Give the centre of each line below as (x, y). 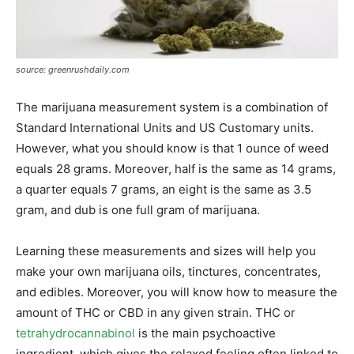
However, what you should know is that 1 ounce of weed (172, 149)
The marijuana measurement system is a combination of (172, 107)
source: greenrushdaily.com (73, 70)
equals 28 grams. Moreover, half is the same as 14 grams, (176, 169)
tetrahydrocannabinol (75, 333)
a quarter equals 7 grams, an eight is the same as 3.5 (164, 190)
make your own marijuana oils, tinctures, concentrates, (168, 272)
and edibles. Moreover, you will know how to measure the (177, 292)
